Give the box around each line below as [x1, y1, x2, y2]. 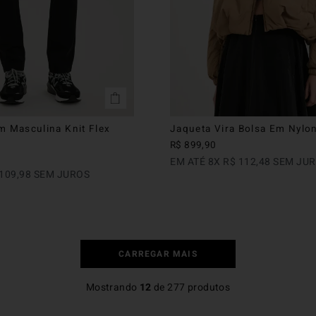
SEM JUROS [31, 166, 90, 182]
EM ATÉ [170, 154, 208, 169]
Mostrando [85, 279, 140, 295]
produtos [185, 279, 231, 295]
